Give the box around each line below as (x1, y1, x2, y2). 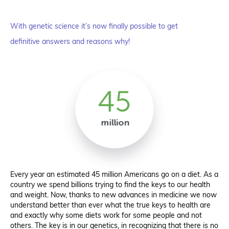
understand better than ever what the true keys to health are (10, 200, 211, 210)
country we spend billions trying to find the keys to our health (10, 180, 210, 190)
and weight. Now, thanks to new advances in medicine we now (10, 190, 217, 200)
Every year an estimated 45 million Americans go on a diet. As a (10, 170, 218, 179)
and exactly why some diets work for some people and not (10, 211, 202, 220)
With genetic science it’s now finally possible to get (10, 21, 180, 31)
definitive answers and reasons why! (10, 37, 130, 47)
